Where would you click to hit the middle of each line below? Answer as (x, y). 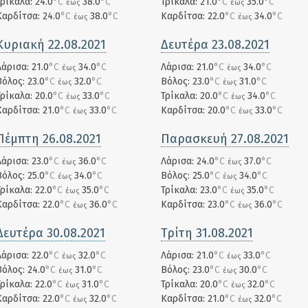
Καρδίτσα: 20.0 (193, 110)
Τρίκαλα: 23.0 (189, 190)
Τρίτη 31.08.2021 (207, 233)
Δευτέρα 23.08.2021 (215, 45)
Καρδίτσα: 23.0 (193, 205)
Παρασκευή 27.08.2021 (225, 139)
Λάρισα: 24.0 (188, 161)
